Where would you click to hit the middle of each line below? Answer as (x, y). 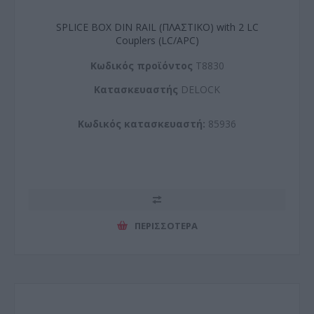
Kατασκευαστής (136, 89)
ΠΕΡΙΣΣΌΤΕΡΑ (166, 225)
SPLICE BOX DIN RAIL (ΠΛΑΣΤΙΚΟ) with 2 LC (157, 27)
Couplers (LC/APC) (157, 40)
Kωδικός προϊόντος (141, 66)
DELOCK (199, 89)
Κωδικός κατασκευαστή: (142, 124)
